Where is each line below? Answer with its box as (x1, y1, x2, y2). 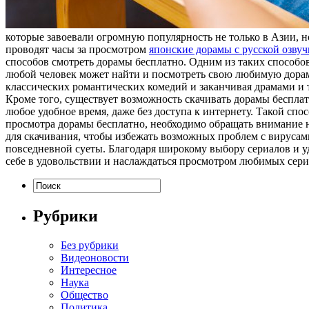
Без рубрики (61, 239, 119, 251)
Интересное (61, 263, 117, 276)
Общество (61, 288, 108, 301)
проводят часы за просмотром (6, 43, 149, 55)
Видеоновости (61, 251, 129, 263)
